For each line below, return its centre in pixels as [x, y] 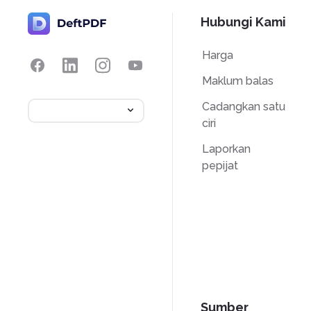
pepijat [220, 165]
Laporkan [226, 149]
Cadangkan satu [243, 106]
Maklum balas [237, 81]
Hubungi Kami [243, 22]
